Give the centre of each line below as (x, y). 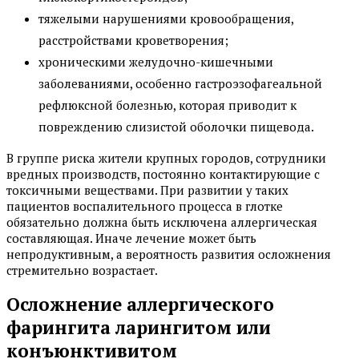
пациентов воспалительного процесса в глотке (145, 206)
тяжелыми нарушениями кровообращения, (166, 18)
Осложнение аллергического (140, 305)
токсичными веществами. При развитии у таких (147, 190)
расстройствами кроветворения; (133, 40)
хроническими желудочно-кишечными (156, 61)
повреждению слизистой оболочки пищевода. (176, 126)
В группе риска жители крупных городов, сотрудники (166, 157)
